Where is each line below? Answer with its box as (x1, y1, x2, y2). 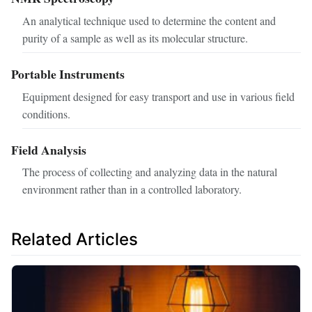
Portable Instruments (11, 64, 125, 83)
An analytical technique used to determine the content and (22, 13, 276, 28)
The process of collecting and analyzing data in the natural (22, 164, 277, 180)
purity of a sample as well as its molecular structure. (22, 30, 248, 45)
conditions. (22, 106, 70, 121)
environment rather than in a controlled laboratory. (22, 182, 242, 197)
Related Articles (11, 229, 138, 250)
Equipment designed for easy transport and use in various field (22, 88, 295, 104)
